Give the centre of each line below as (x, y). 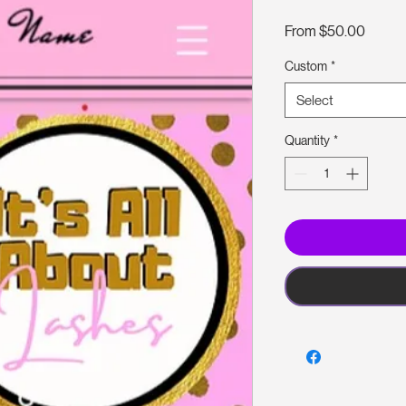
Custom (306, 67)
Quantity (307, 141)
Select (315, 101)
